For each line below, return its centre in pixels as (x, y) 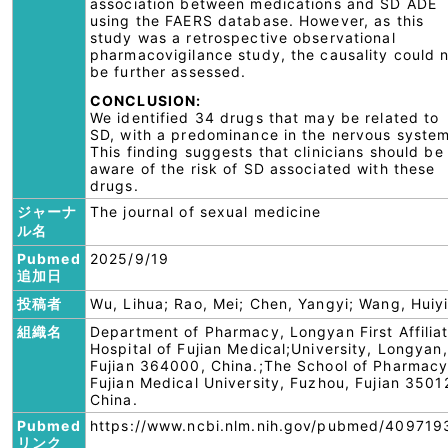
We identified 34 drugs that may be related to (265, 117)
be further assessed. (168, 71)
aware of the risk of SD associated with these (263, 168)
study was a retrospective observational (243, 37)
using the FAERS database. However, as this (257, 20)
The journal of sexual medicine (206, 211)
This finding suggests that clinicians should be (267, 151)
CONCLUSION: (146, 100)
